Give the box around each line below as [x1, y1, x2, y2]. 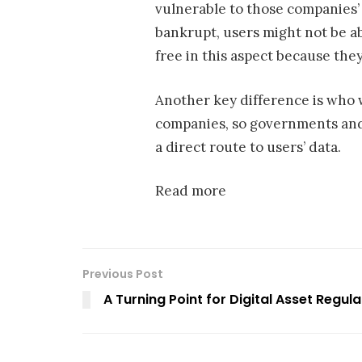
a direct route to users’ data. [155, 137, 341, 156]
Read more [155, 182, 226, 200]
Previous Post [82, 265, 163, 282]
